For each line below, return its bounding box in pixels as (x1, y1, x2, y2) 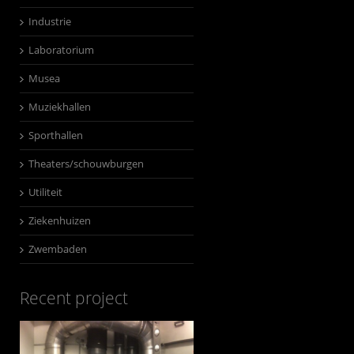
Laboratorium (28, 43, 94, 57)
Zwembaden (28, 242, 87, 256)
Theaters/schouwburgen (28, 156, 144, 171)
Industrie (28, 14, 71, 28)
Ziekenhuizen (28, 213, 91, 228)
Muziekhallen (28, 100, 91, 114)
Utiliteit (28, 185, 62, 199)
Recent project (19, 287, 128, 309)
